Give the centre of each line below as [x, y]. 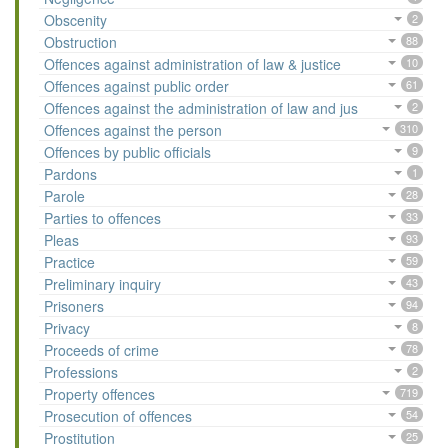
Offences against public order [136, 86]
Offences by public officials [127, 152]
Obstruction [80, 42]
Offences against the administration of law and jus [201, 108]
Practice [69, 262]
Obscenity [75, 20]
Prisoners [74, 306]
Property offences [99, 394]
